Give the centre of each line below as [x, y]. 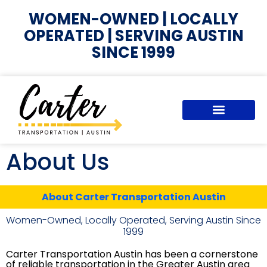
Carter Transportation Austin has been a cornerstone [132, 254]
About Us [58, 162]
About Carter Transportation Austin [133, 197]
